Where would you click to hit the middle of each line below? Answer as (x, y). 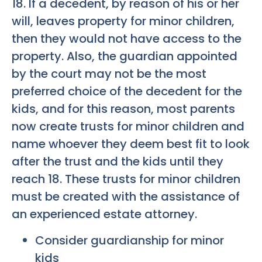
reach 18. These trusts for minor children (126, 179)
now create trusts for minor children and (128, 127)
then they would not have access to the (127, 39)
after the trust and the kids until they (118, 162)
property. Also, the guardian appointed (125, 56)
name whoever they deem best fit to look (131, 144)
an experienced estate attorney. (104, 214)
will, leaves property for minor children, (123, 21)
